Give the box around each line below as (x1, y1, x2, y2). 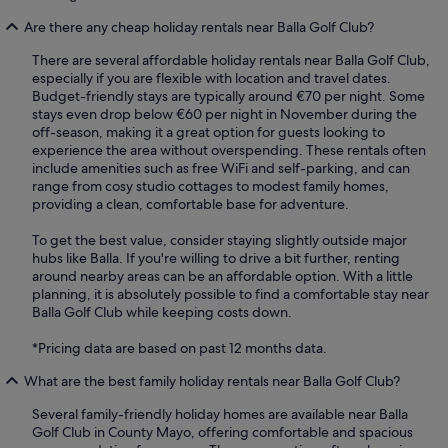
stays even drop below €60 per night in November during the (32, 105, 417, 124)
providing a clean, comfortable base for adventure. (32, 195, 349, 214)
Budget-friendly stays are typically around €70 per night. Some (32, 87, 425, 106)
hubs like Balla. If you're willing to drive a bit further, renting (32, 249, 400, 268)
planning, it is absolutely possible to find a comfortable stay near (32, 285, 429, 304)
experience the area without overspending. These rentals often (32, 141, 426, 160)
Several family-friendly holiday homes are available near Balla (32, 405, 408, 424)
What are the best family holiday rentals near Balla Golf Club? (24, 372, 400, 391)
